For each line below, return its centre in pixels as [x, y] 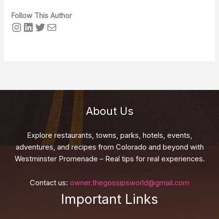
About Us [109, 111]
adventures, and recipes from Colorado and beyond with [109, 147]
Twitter [54, 26]
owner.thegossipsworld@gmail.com [130, 183]
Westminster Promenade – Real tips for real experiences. [109, 159]
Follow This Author [42, 15]
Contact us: [50, 183]
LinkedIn [45, 26]
